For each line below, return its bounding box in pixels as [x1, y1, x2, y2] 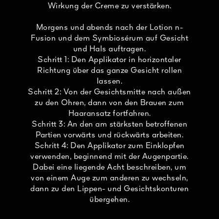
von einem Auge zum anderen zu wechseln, [31, 174, 188, 182]
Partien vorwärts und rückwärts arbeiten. [36, 131, 183, 139]
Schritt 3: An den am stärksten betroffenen [32, 120, 187, 129]
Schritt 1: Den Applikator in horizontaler [38, 56, 181, 64]
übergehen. [89, 196, 130, 204]
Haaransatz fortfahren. [68, 109, 151, 118]
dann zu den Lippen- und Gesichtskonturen [30, 185, 189, 193]
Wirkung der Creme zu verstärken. [47, 2, 172, 10]
